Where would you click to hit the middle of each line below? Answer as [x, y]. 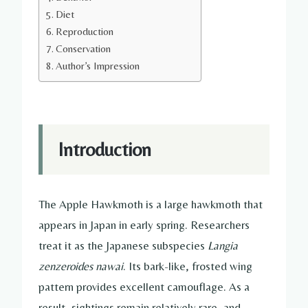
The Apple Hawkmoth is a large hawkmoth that [151, 205]
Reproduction [85, 32]
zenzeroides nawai [81, 266]
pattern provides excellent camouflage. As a [144, 287]
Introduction [104, 150]
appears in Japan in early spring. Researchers [144, 225]
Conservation [84, 49]
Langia [223, 246]
